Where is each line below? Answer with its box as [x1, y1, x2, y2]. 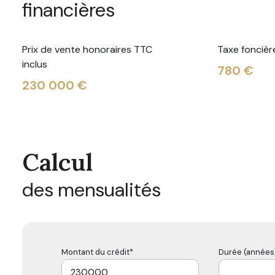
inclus [22, 57, 47, 71]
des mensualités [22, 177, 161, 203]
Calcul [22, 146, 93, 177]
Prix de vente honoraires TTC [22, 42, 152, 56]
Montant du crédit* [61, 246, 133, 257]
